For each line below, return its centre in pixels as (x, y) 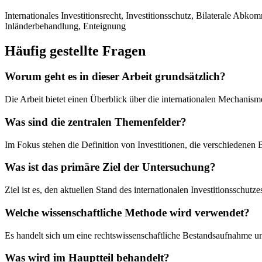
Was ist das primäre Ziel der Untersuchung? (110, 167)
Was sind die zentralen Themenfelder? (96, 122)
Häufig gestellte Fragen (75, 51)
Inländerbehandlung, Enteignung (65, 26)
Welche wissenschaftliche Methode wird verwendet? (127, 212)
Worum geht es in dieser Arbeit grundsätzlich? (115, 77)
